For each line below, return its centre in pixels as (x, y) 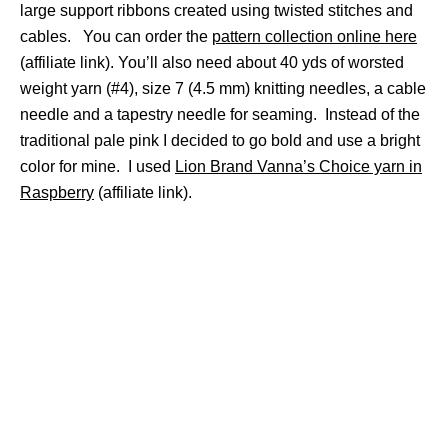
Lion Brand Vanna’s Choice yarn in (298, 166)
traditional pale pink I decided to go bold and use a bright (220, 140)
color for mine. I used (97, 166)
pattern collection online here (314, 36)
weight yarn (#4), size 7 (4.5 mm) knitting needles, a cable (223, 88)
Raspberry (57, 192)
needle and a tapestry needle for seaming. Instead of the (220, 114)
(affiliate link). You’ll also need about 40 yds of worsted (212, 62)
